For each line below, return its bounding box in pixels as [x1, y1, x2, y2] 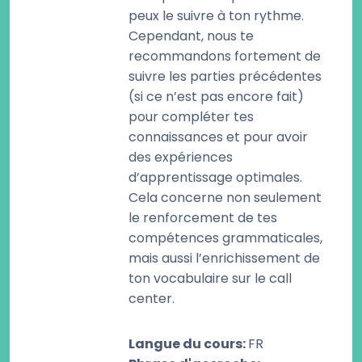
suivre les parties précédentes [128, 67, 322, 86]
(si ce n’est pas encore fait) [128, 87, 304, 106]
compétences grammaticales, [128, 229, 322, 247]
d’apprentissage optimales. [128, 168, 302, 187]
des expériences [128, 148, 233, 166]
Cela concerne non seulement [128, 188, 322, 207]
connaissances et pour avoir [128, 128, 308, 146]
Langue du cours [128, 335, 242, 353]
